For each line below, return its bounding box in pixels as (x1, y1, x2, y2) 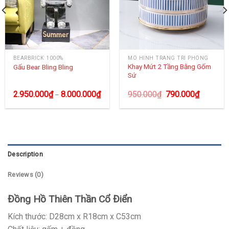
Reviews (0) (8, 170, 43, 178)
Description (8, 150, 43, 158)
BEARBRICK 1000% (13, 55, 63, 61)
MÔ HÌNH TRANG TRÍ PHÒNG (128, 55, 209, 61)
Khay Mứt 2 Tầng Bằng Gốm (128, 62, 212, 71)
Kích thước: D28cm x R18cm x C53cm (8, 212, 141, 222)
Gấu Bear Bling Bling (13, 63, 73, 72)
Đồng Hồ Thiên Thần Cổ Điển (8, 193, 132, 205)
